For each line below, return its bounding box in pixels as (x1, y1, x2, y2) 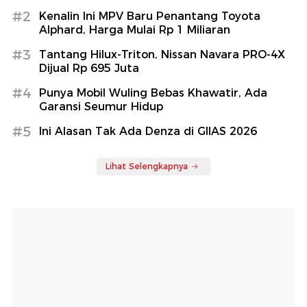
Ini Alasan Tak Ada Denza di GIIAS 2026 (39, 124, 257, 138)
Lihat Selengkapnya (106, 160, 188, 171)
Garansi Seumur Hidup (39, 99, 163, 113)
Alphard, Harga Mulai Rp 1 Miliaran (39, 23, 230, 36)
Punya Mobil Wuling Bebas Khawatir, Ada (39, 86, 267, 99)
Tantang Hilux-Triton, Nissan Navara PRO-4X (39, 47, 285, 61)
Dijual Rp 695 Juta (39, 61, 139, 75)
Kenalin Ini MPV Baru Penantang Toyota (39, 9, 260, 23)
